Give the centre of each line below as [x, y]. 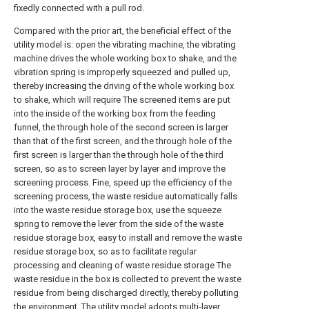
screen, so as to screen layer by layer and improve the [120, 169]
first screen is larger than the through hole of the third [119, 155]
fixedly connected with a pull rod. [79, 8]
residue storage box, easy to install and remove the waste [128, 238]
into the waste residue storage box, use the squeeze [118, 210]
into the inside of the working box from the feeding [115, 113]
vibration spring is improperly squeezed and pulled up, [122, 72]
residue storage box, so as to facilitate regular [105, 251]
